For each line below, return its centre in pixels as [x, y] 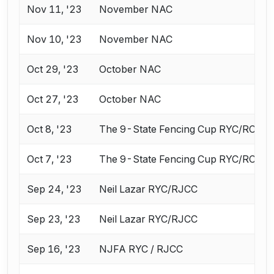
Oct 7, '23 [50, 159]
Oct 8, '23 [50, 129]
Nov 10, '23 [54, 39]
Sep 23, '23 [54, 219]
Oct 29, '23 [53, 69]
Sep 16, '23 [54, 249]
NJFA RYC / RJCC [141, 249]
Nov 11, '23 [54, 9]
